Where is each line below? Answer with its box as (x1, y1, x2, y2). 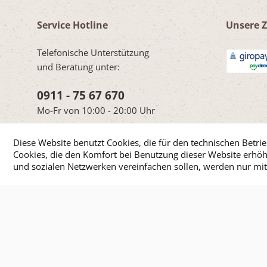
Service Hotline (37, 18, 108, 32)
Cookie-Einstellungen (129, 167, 204, 178)
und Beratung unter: (37, 61, 120, 73)
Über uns (213, 167, 246, 178)
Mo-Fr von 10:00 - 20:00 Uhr (37, 104, 155, 117)
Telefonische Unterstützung (37, 46, 149, 59)
